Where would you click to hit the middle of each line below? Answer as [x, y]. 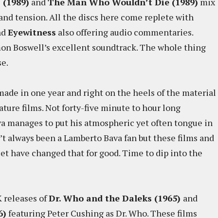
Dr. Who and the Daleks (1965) [116, 198]
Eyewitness [32, 32]
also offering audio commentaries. [125, 32]
